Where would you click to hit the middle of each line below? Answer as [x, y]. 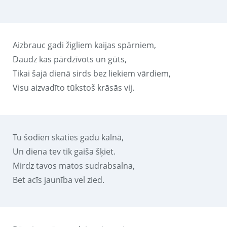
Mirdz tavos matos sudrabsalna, [74, 165]
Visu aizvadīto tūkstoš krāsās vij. [73, 87]
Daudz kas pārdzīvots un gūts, [70, 59]
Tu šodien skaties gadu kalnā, [68, 137]
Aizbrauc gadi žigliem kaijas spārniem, [84, 45]
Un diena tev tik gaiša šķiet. [64, 151]
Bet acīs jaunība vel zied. [59, 180]
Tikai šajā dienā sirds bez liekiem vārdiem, [92, 73]
